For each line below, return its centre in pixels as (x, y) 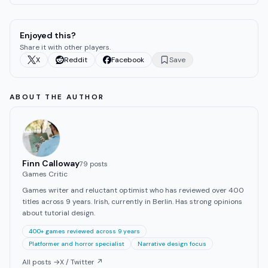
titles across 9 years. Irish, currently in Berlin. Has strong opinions (132, 202)
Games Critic (45, 174)
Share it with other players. (65, 48)
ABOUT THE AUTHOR (57, 97)
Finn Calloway (51, 164)
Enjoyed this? (48, 36)
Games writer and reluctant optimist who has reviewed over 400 (133, 191)
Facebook (128, 60)
